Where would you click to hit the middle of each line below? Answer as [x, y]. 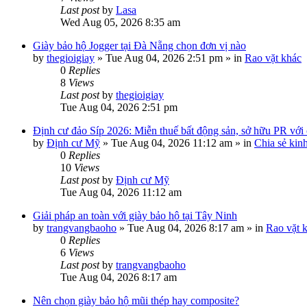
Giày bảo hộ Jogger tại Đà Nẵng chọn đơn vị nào [139, 46]
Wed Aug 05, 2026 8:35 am [120, 22]
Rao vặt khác [273, 58]
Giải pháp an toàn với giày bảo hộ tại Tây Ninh [135, 216]
